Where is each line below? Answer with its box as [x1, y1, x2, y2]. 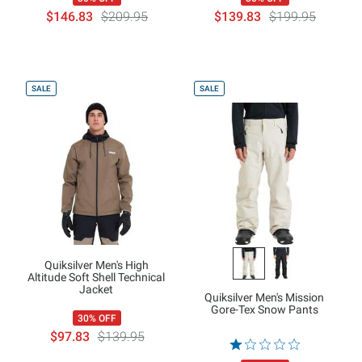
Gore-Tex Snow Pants [210, 303, 318, 317]
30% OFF [78, 313, 116, 325]
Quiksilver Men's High [44, 259, 149, 272]
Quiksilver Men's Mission [204, 291, 325, 305]
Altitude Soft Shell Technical [27, 271, 166, 284]
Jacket [79, 283, 114, 297]
